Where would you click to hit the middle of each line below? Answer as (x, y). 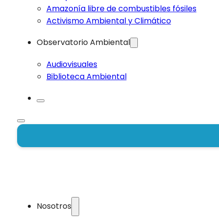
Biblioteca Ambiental (86, 76)
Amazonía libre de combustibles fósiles (121, 8)
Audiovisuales (72, 64)
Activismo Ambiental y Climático (109, 21)
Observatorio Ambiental (84, 43)
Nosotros (54, 206)
